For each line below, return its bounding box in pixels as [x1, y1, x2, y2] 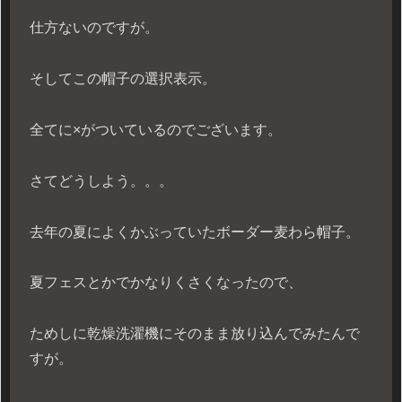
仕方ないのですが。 [30, 20, 159, 36]
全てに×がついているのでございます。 [30, 121, 282, 137]
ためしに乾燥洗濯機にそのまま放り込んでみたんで [30, 326, 360, 342]
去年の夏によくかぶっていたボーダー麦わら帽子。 [30, 223, 360, 240]
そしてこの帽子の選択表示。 [30, 71, 216, 87]
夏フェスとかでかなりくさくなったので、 [30, 275, 302, 291]
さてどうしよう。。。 [30, 172, 173, 188]
